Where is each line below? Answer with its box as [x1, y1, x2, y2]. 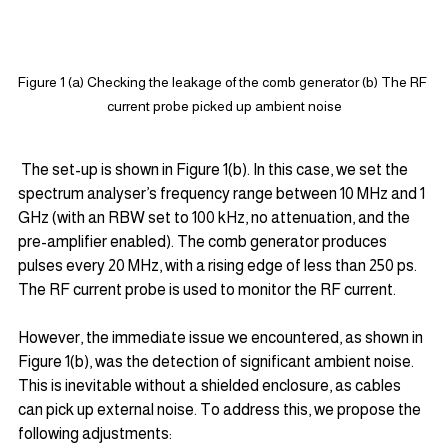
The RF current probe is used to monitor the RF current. [18, 280, 396, 298]
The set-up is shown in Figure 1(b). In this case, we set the [18, 160, 411, 178]
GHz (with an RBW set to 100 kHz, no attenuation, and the [18, 208, 413, 226]
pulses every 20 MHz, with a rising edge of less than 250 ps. [18, 256, 420, 274]
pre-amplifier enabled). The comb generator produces [18, 232, 390, 250]
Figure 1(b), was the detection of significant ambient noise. [18, 352, 417, 370]
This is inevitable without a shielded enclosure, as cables [18, 376, 404, 394]
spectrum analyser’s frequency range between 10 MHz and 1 [18, 184, 428, 202]
